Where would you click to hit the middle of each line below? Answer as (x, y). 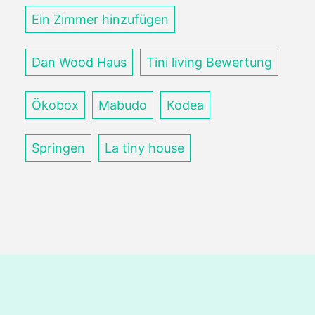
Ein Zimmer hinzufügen (100, 19)
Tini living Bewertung (209, 62)
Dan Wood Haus (79, 62)
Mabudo (123, 105)
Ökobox (55, 105)
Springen (58, 148)
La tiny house (144, 148)
